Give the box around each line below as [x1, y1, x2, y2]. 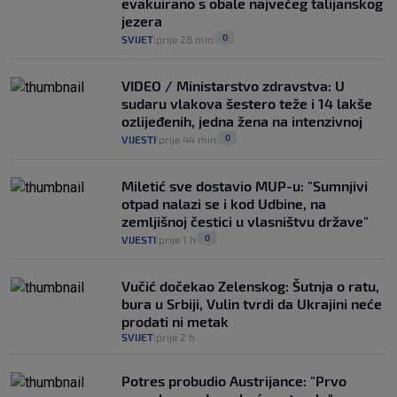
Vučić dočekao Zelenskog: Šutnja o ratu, [121, 277, 379, 295]
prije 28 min [156, 33, 214, 46]
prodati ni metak [121, 313, 229, 331]
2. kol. [159, 7, 188, 20]
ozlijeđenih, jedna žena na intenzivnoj [121, 113, 362, 130]
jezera [121, 12, 162, 30]
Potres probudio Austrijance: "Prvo [121, 372, 346, 390]
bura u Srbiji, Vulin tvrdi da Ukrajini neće [121, 295, 382, 313]
